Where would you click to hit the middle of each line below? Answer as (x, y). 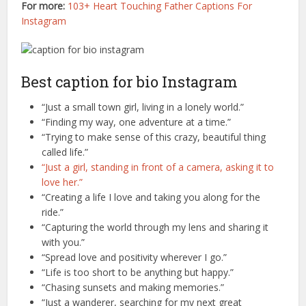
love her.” (62, 182)
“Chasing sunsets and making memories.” (133, 288)
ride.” (53, 212)
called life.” (65, 152)
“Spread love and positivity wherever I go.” (135, 258)
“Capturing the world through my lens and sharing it (155, 227)
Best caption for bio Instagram (130, 82)
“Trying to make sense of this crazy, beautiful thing (154, 137)
